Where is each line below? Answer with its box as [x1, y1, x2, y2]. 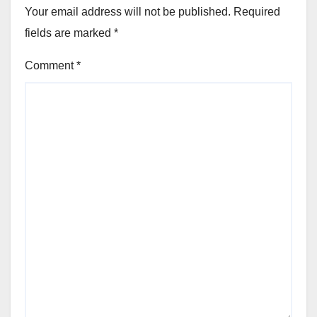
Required [234, 5, 280, 18]
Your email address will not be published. [25, 5, 231, 18]
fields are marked [25, 26, 114, 39]
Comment [25, 59, 76, 71]
